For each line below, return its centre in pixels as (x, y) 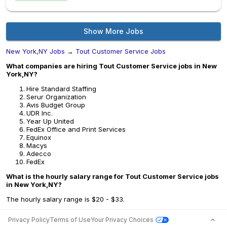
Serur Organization (56, 97)
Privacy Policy (29, 220)
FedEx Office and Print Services (76, 129)
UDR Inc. (40, 113)
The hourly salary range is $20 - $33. (65, 199)
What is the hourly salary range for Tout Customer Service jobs (112, 176)
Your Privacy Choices (122, 220)
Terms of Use (70, 220)
